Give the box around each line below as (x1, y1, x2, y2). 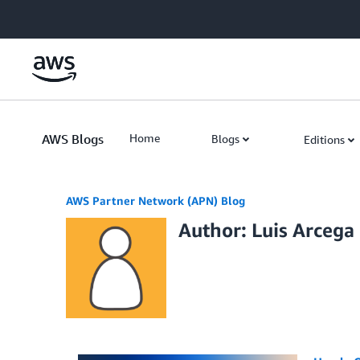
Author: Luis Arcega (178, 219, 354, 241)
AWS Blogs (42, 131, 104, 147)
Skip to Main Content (7, 9, 114, 22)
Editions (304, 133, 345, 146)
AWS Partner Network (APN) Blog (66, 194, 245, 207)
